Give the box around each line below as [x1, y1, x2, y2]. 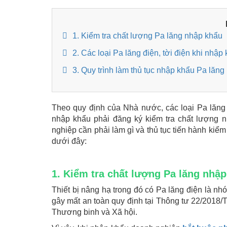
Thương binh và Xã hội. [52, 208, 137, 217]
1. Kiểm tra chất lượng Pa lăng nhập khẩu [72, 31, 222, 41]
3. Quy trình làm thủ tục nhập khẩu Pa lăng [72, 66, 224, 75]
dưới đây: [52, 137, 87, 146]
